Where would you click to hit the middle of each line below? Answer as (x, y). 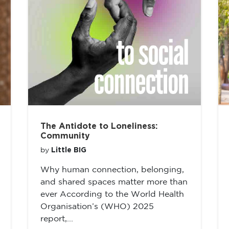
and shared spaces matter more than (114, 182)
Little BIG (69, 150)
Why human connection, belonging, (112, 170)
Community (65, 136)
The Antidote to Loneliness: (99, 126)
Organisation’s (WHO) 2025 (97, 207)
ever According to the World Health (112, 194)
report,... (57, 219)
